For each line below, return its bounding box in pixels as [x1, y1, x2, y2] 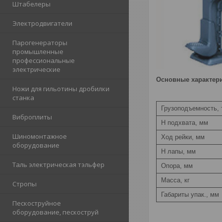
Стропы [12, 179, 37, 188]
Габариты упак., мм [159, 190, 219, 198]
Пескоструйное [12, 199, 61, 208]
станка [12, 93, 34, 102]
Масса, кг [159, 176, 190, 184]
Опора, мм [159, 162, 193, 169]
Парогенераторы [12, 38, 67, 47]
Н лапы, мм [159, 147, 196, 155]
